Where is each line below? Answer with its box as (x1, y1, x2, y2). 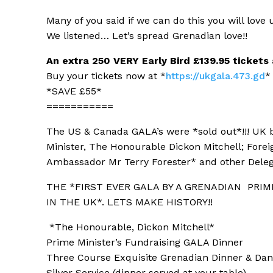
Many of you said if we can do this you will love (46, 15, 266, 27)
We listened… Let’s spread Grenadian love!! (46, 30, 250, 42)
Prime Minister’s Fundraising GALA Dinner (46, 236, 243, 249)
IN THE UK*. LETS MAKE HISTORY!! (46, 196, 213, 208)
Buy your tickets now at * (46, 70, 166, 82)
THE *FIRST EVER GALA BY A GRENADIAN (46, 181, 244, 193)
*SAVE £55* (46, 85, 102, 97)
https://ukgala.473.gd (166, 70, 265, 82)
